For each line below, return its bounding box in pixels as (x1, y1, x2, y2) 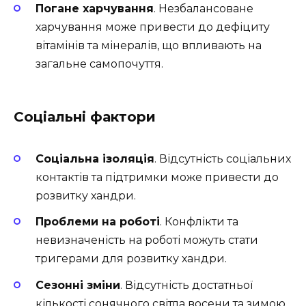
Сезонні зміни (36, 278, 120, 292)
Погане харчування (36, 1, 154, 15)
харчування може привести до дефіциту (36, 20, 270, 33)
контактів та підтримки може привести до (36, 171, 279, 184)
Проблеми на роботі (36, 215, 160, 229)
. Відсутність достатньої (120, 278, 253, 292)
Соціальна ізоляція (36, 152, 154, 166)
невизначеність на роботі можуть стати (36, 234, 258, 247)
